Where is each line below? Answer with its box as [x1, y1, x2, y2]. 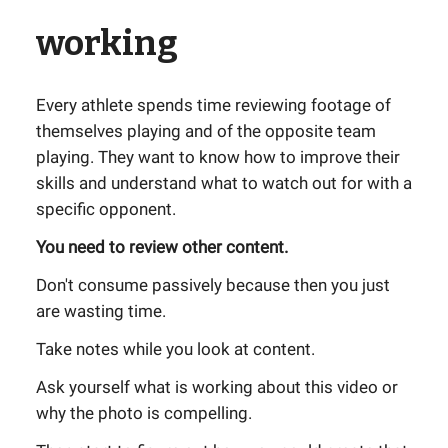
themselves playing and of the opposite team [36, 121, 376, 141]
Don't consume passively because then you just [36, 275, 390, 295]
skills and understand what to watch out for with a [36, 173, 412, 193]
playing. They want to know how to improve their [36, 147, 400, 167]
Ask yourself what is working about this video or [36, 377, 398, 397]
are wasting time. [36, 301, 166, 321]
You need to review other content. [36, 237, 288, 257]
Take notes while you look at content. [36, 339, 315, 359]
